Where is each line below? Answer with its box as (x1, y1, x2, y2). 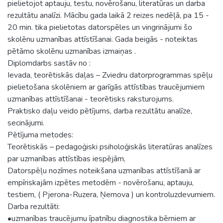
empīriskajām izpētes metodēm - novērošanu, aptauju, (7, 177, 194, 188)
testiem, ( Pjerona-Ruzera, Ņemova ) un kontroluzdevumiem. (7, 189, 215, 200)
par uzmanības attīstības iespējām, (7, 153, 125, 164)
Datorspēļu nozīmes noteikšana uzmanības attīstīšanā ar (7, 165, 201, 176)
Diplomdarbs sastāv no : (7, 57, 91, 69)
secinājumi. (7, 117, 44, 128)
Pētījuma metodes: (7, 129, 73, 140)
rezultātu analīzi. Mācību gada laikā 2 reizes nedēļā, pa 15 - (7, 9, 209, 21)
